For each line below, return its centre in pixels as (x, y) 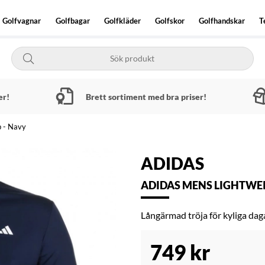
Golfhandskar (222, 21)
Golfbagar (72, 21)
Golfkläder (122, 21)
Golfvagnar (22, 21)
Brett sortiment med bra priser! (146, 96)
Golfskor (169, 21)
